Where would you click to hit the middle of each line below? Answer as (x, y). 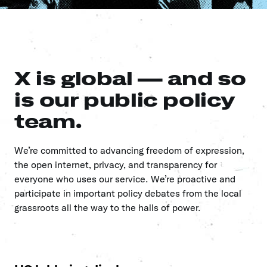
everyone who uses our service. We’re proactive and (125, 179)
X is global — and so (131, 79)
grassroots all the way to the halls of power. (108, 208)
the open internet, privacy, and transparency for (116, 165)
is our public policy (125, 100)
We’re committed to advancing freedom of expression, (129, 150)
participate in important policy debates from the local (128, 193)
